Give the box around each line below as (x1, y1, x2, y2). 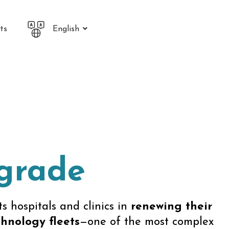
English (52, 25, 79, 33)
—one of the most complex (80, 216, 214, 228)
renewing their (131, 200, 212, 213)
